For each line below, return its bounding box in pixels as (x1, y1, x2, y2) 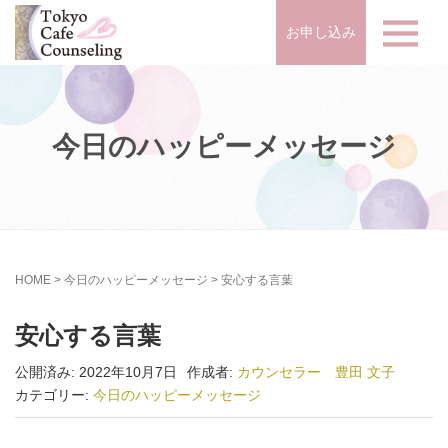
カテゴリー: (15, 387, 93, 403)
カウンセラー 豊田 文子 (237, 364, 395, 380)
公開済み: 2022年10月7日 (15, 364, 177, 380)
